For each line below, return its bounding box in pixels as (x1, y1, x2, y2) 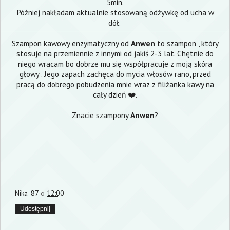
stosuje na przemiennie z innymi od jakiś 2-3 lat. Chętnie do (16, 48, 214, 59)
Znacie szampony (72, 110, 130, 121)
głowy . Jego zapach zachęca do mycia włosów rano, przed (19, 69, 211, 80)
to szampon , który (155, 38, 219, 49)
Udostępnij (20, 205, 50, 213)
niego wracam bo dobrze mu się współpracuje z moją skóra (18, 59, 212, 69)
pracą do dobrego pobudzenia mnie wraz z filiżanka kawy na (16, 79, 214, 90)
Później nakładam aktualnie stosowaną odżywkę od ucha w (16, 7, 214, 18)
